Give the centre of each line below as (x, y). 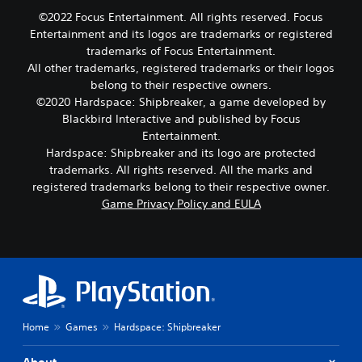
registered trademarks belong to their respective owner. (181, 187)
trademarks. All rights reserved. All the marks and (181, 170)
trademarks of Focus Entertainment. (181, 51)
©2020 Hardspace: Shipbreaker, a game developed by (181, 102)
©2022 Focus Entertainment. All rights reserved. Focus (181, 17)
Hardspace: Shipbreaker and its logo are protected (181, 153)
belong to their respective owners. (181, 85)
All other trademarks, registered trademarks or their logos (181, 68)
